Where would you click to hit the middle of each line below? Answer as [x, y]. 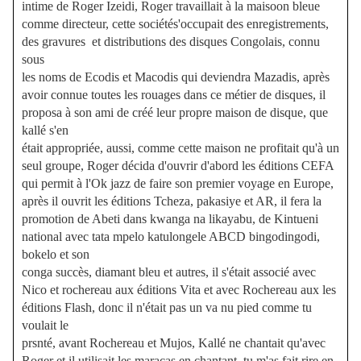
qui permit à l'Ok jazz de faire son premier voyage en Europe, [178, 183]
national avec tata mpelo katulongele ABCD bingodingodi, [171, 237]
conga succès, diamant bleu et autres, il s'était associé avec [169, 272]
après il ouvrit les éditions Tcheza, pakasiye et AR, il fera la [172, 201]
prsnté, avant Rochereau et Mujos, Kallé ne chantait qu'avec [174, 343]
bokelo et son [56, 254]
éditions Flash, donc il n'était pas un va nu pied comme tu [167, 307]
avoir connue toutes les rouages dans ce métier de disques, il [174, 95]
